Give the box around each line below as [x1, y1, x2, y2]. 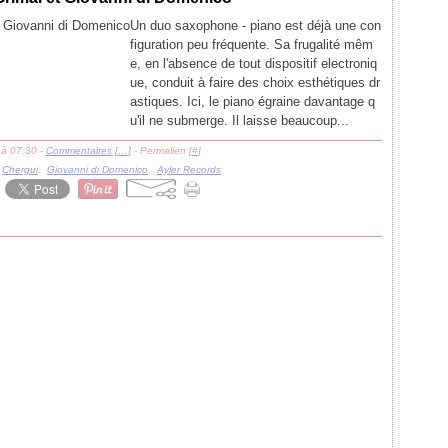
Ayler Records [157, 164, 221, 175]
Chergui [2, 164, 38, 175]
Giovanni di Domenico [47, 164, 148, 175]
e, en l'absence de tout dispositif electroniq [130, 56, 377, 71]
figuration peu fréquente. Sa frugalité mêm [130, 37, 373, 52]
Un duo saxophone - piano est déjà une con [130, 18, 381, 33]
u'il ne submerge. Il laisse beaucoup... [130, 113, 349, 128]
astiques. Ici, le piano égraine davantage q [130, 94, 375, 109]
